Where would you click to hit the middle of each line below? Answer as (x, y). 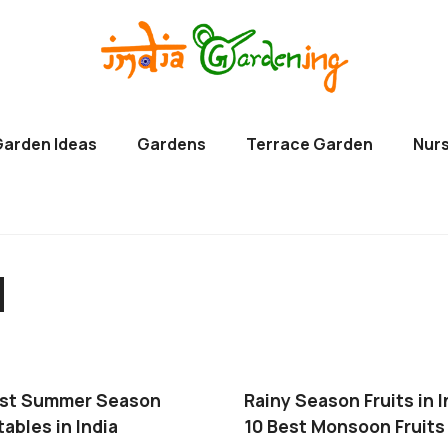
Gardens (172, 144)
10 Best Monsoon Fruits (344, 426)
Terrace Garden (310, 144)
